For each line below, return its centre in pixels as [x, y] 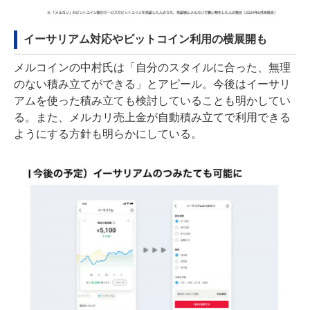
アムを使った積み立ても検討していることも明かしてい [152, 101]
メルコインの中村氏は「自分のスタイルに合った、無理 [152, 68]
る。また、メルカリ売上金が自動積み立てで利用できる [152, 118]
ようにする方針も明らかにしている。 [108, 134]
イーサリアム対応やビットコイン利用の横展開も [145, 39]
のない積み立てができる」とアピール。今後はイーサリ [152, 84]
